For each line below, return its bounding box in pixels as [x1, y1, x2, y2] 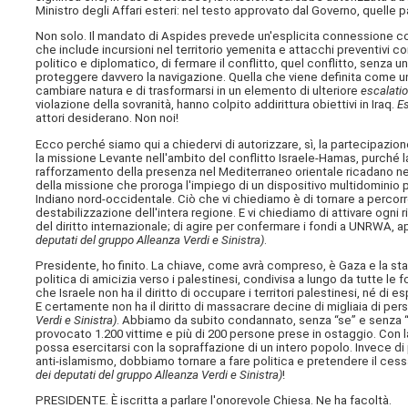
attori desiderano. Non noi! [36, 111, 179, 126]
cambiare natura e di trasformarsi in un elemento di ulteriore [36, 84, 362, 98]
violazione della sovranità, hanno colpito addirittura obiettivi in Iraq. [36, 97, 398, 112]
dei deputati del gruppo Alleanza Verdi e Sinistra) [36, 367, 283, 382]
